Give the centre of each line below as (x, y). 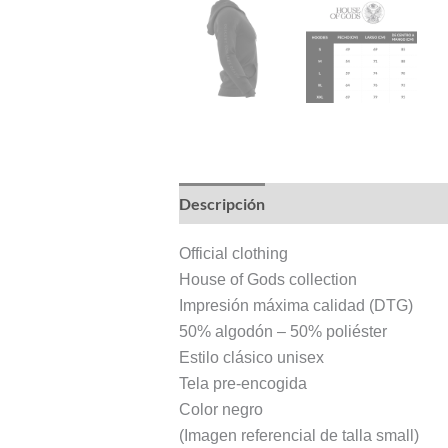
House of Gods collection (267, 280)
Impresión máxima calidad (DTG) (295, 306)
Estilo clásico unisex (251, 358)
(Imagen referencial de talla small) (298, 436)
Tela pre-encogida (242, 384)
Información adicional (360, 204)
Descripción (221, 204)
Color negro (220, 410)
